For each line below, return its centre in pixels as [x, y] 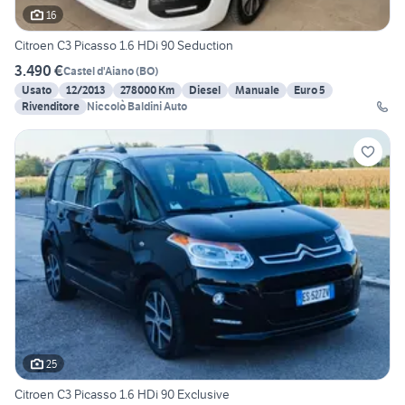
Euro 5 [310, 90]
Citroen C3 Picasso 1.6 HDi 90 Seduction [124, 46]
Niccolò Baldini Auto [137, 107]
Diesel [205, 90]
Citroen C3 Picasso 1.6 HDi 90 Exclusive [122, 395]
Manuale [257, 90]
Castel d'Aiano [99, 71]
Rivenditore [51, 107]
